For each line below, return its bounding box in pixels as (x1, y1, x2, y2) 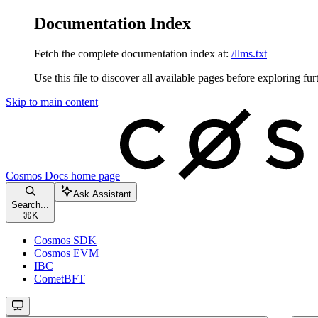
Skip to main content (6, 95, 98, 108)
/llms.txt (231, 47, 267, 60)
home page (68, 169, 120, 182)
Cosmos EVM (34, 246, 99, 259)
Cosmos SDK (34, 234, 97, 246)
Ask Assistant (73, 188, 131, 199)
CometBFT (34, 272, 85, 285)
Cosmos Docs (6, 169, 68, 182)
